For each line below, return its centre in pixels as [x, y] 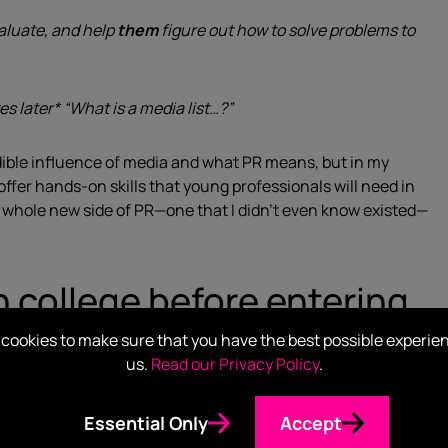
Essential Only [146, 422]
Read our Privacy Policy [234, 363]
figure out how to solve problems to [286, 30]
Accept [311, 422]
